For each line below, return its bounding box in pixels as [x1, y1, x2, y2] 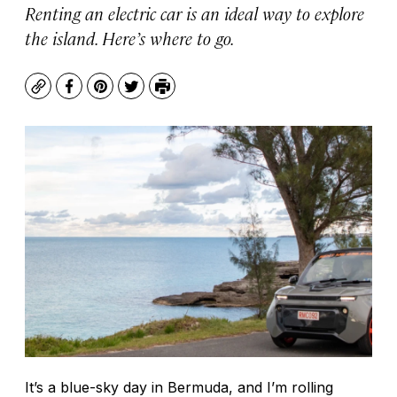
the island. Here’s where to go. [25, 26, 235, 50]
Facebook [67, 84, 136, 105]
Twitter [129, 84, 182, 105]
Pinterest [98, 84, 165, 105]
